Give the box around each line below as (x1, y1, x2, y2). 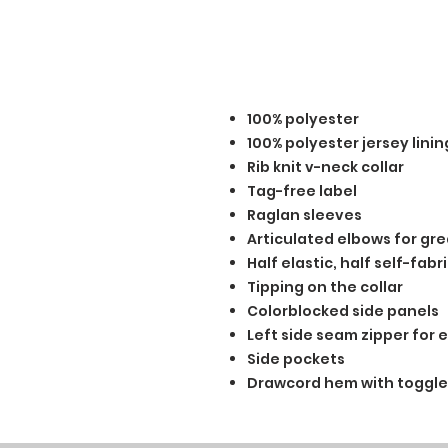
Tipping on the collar (247, 277, 403, 298)
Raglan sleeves (247, 205, 362, 226)
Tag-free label (247, 181, 357, 202)
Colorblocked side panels (247, 301, 439, 322)
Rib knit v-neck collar (247, 157, 404, 178)
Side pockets (247, 349, 345, 370)
